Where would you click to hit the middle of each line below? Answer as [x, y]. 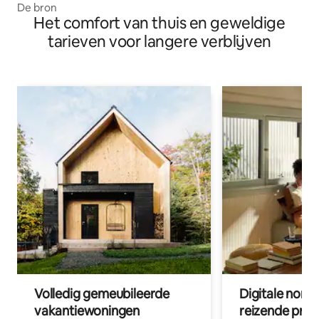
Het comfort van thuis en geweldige [159, 23]
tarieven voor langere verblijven [159, 42]
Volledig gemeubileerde [102, 294]
